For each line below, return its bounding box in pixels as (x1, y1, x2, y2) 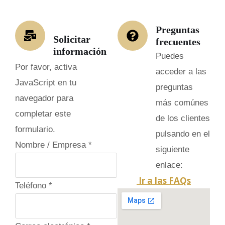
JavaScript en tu (15, 77, 76, 87)
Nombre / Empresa (15, 140, 88, 150)
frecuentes (156, 36, 200, 47)
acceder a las (156, 66, 206, 76)
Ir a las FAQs (137, 174, 191, 186)
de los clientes (156, 113, 210, 123)
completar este (15, 108, 71, 119)
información (53, 45, 106, 57)
